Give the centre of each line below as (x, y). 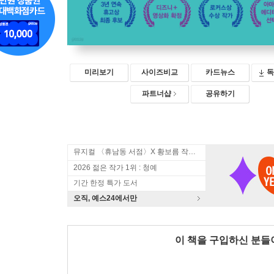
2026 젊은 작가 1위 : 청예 (115, 168)
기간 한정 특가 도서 (106, 183)
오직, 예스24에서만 (105, 198)
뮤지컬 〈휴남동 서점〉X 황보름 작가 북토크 (192, 152)
